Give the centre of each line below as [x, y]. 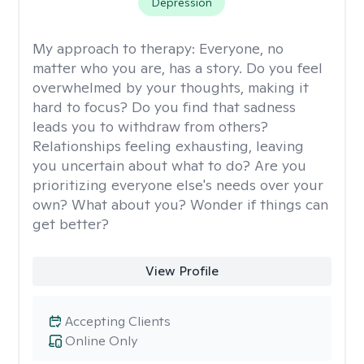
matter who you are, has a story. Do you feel [178, 68]
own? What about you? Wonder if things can [180, 204]
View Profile [182, 271]
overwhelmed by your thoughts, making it [171, 87]
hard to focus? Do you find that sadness [164, 107]
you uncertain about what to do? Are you [169, 165]
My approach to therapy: [116, 48]
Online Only [101, 341]
